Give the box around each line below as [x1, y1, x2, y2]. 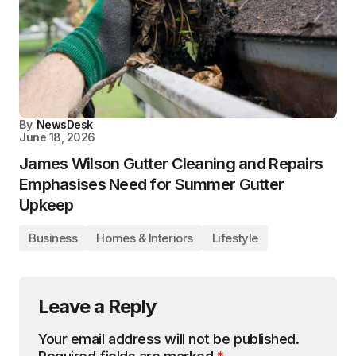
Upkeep [19, 195, 74, 215]
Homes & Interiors [96, 230, 193, 246]
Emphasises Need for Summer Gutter [19, 174, 284, 194]
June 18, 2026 [19, 130, 95, 144]
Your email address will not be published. [38, 330, 300, 347]
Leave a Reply [38, 294, 157, 318]
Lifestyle [211, 230, 258, 246]
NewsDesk [36, 117, 93, 131]
